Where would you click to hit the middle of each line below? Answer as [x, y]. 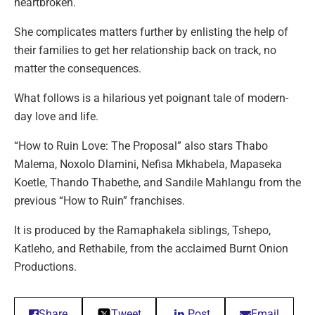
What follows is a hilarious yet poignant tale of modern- [151, 98]
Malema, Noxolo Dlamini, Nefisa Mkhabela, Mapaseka [148, 164]
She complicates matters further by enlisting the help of [151, 32]
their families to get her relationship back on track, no [145, 50]
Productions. [45, 266]
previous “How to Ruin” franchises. [99, 200]
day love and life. [56, 116]
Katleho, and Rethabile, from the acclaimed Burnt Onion [151, 248]
